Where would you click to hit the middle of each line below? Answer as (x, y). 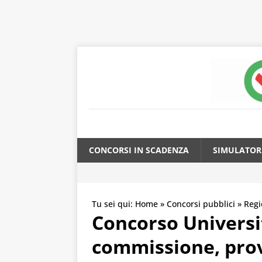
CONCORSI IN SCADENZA (139, 150)
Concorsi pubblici (201, 204)
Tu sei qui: (113, 204)
